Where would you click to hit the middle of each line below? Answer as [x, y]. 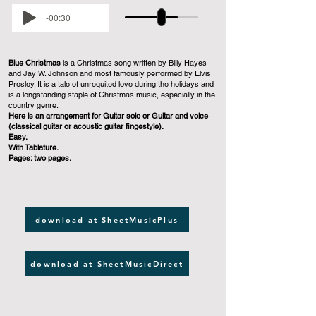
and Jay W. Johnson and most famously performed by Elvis [110, 73]
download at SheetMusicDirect [107, 263]
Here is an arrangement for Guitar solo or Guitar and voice [108, 116]
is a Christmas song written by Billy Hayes [134, 63]
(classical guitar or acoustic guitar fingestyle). [86, 126]
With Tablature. [34, 147]
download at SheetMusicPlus [107, 220]
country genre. [34, 105]
